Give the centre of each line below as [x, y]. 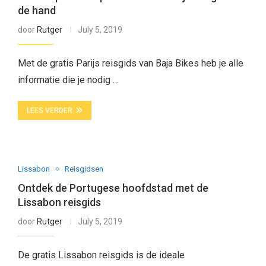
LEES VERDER [49, 110]
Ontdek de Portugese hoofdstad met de [113, 188]
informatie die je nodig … [68, 80]
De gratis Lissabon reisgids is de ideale [101, 255]
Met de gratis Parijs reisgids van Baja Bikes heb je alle [130, 63]
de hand [37, 10]
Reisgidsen [84, 169]
